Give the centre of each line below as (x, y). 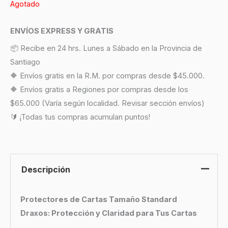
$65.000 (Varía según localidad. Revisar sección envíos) (107, 104)
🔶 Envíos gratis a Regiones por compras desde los (99, 90)
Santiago (25, 62)
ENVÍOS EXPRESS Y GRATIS (62, 31)
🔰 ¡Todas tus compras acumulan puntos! (80, 117)
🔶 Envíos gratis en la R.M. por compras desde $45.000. (107, 76)
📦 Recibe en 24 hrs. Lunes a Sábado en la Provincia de (106, 49)
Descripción (46, 170)
